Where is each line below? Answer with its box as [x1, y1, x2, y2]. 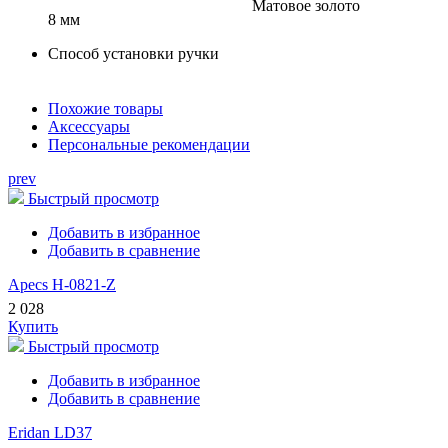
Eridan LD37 [8, 424, 92, 442]
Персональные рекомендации [48, 136, 250, 154]
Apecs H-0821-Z [8, 276, 116, 294]
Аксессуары [48, 118, 130, 136]
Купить [8, 318, 58, 336]
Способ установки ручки [48, 45, 219, 63]
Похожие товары [48, 100, 163, 118]
